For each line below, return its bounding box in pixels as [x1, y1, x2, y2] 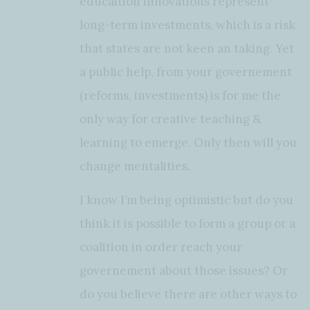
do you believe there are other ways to [80, 286, 297, 302]
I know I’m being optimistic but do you [80, 192, 293, 208]
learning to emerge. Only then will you [80, 134, 297, 150]
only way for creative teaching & [80, 111, 262, 127]
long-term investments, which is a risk [80, 17, 295, 33]
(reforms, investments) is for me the [80, 87, 281, 103]
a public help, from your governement [80, 64, 292, 80]
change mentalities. [80, 158, 190, 174]
